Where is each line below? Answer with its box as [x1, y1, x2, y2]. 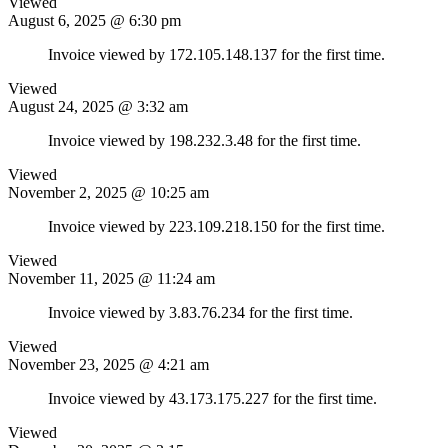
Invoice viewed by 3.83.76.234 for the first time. [48, 303, 353, 321]
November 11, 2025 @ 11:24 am [8, 269, 215, 287]
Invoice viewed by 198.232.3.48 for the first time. [48, 131, 361, 149]
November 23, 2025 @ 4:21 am [8, 355, 209, 373]
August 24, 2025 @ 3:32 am [8, 97, 188, 115]
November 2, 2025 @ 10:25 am [8, 183, 209, 201]
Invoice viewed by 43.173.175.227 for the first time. [48, 389, 377, 407]
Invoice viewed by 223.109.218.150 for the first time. [48, 217, 385, 235]
